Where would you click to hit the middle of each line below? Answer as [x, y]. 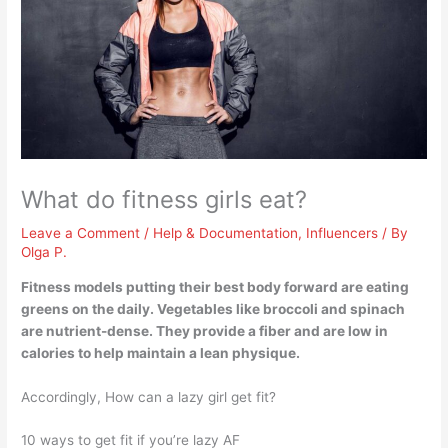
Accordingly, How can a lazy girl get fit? [149, 396]
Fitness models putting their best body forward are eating [215, 286]
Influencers [342, 233]
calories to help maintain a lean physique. [161, 352]
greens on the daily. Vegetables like [142, 308]
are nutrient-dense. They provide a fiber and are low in [205, 330]
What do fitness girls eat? [164, 199]
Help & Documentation [226, 233]
